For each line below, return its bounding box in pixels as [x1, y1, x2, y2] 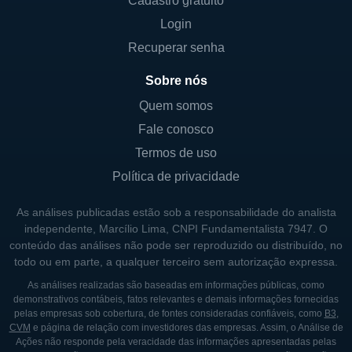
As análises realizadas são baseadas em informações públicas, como [27, 280, 324, 291]
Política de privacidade [112, 170, 240, 183]
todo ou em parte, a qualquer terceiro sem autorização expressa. [14, 255, 338, 268]
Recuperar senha [127, 41, 225, 54]
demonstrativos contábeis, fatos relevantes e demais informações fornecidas [13, 294, 339, 305]
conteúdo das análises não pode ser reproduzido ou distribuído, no [9, 239, 343, 251]
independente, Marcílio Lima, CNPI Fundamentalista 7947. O [24, 222, 328, 235]
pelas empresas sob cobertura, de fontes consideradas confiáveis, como [13, 308, 324, 319]
